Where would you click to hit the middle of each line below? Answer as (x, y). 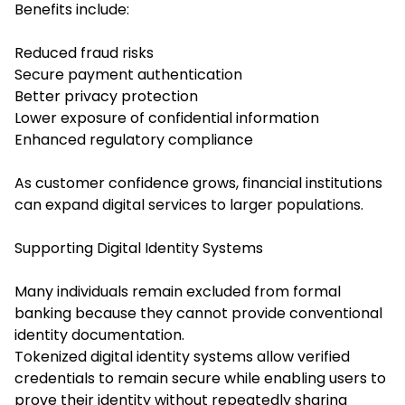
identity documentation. (99, 335)
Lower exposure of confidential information (167, 118)
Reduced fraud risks (84, 53)
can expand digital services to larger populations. (189, 205)
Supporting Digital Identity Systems (139, 249)
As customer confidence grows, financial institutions (198, 184)
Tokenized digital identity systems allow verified (182, 357)
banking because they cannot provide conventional (198, 314)
